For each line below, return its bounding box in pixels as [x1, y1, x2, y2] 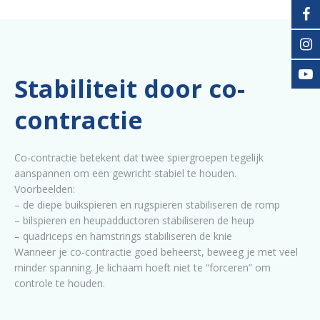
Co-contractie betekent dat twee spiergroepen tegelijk [14, 150, 264, 164]
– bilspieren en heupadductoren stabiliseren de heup [14, 213, 254, 227]
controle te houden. [14, 276, 105, 290]
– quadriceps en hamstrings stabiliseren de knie [14, 229, 232, 243]
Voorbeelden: [14, 181, 75, 196]
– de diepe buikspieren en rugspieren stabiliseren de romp [14, 197, 280, 211]
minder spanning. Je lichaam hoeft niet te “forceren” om [14, 260, 271, 274]
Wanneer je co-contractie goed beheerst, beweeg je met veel [14, 244, 298, 259]
